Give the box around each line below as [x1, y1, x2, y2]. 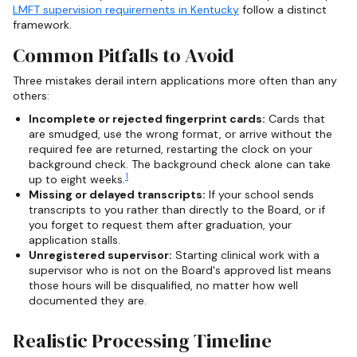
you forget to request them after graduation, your [29, 218, 292, 233]
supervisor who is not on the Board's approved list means [29, 263, 331, 278]
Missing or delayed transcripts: [29, 187, 206, 202]
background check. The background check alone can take [29, 157, 331, 172]
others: [13, 88, 49, 104]
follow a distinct [239, 2, 327, 17]
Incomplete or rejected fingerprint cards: [29, 112, 265, 127]
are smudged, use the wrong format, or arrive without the [29, 127, 332, 142]
